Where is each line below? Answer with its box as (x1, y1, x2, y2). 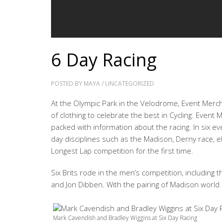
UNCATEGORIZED (105, 79, 155, 88)
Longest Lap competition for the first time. (51, 145, 194, 156)
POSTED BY (51, 79, 84, 88)
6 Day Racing (51, 47, 157, 72)
